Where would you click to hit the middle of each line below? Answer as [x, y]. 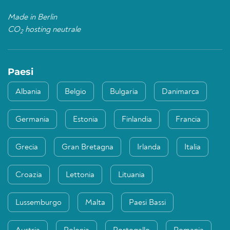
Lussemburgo [39, 203]
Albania [28, 92]
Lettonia [80, 175]
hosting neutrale [52, 30]
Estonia [85, 120]
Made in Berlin [32, 18]
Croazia [29, 175]
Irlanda [149, 148]
